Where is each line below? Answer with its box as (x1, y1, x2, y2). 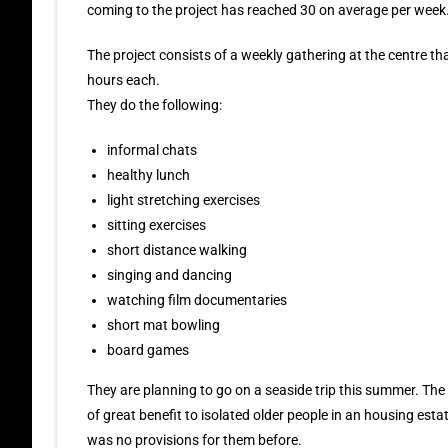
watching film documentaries (107, 292, 287, 308)
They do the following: (87, 97, 222, 113)
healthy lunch (107, 167, 190, 183)
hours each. (87, 72, 160, 88)
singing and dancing (107, 267, 232, 283)
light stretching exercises (107, 192, 260, 208)
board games (107, 342, 189, 358)
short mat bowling (107, 317, 220, 333)
